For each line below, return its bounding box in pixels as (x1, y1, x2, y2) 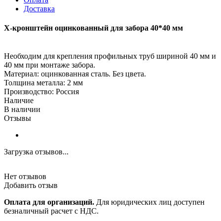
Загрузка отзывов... (4, 147, 69, 156)
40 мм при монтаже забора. (4, 61, 95, 70)
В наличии (4, 105, 40, 114)
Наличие (4, 96, 34, 105)
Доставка (24, 4, 55, 13)
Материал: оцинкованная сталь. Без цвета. (4, 70, 146, 78)
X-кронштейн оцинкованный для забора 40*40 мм (4, 23, 183, 32)
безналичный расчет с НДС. (4, 207, 99, 216)
